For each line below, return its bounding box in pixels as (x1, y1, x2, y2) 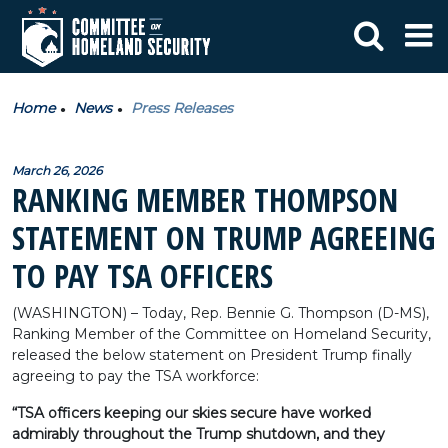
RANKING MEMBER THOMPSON (12, 178, 398, 221)
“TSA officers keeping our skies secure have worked (12, 404, 371, 422)
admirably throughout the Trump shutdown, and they (12, 425, 385, 443)
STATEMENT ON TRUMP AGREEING (12, 216, 435, 259)
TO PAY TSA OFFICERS (12, 254, 273, 297)
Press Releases (131, 99, 233, 117)
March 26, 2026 (12, 163, 102, 178)
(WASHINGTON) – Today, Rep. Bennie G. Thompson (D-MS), (12, 304, 429, 322)
